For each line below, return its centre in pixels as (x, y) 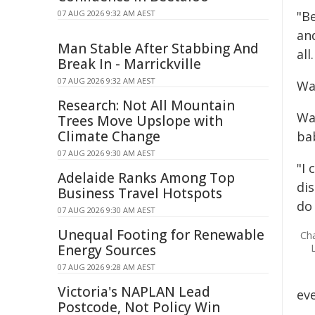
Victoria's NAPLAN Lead (134, 292)
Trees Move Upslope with (140, 121)
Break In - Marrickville (129, 64)
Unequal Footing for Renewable (161, 235)
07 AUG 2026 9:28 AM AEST (107, 267)
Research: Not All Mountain (146, 105)
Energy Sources (107, 250)
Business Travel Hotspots (140, 193)
